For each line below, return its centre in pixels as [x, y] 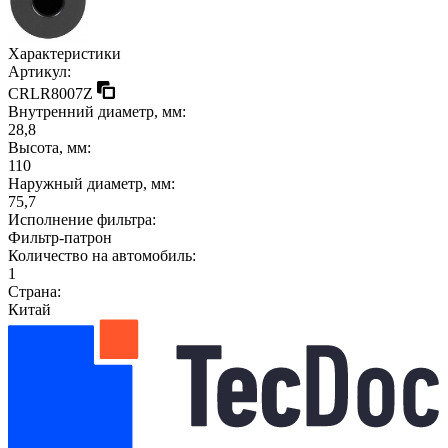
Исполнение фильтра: [82, 219]
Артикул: [39, 71]
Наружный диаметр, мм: [91, 183]
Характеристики [64, 53]
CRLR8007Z [50, 93]
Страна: [34, 291]
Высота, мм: [49, 147]
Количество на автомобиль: [102, 255]
